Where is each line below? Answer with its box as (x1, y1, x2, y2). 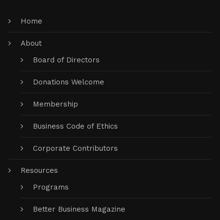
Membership (33, 100, 79, 109)
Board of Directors (33, 55, 100, 64)
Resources (21, 166, 58, 175)
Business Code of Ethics (33, 122, 118, 131)
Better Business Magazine (33, 205, 126, 214)
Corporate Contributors (33, 144, 118, 153)
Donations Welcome (33, 78, 105, 86)
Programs (33, 183, 69, 192)
